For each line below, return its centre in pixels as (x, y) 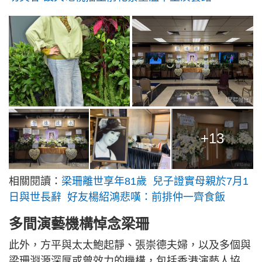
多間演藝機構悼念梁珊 (79, 223)
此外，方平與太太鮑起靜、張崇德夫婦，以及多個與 (130, 245)
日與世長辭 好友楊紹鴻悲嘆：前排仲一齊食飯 (117, 197)
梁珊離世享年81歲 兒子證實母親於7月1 (155, 181)
